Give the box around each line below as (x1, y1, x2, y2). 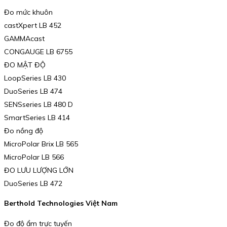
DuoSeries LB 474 (4, 86, 62, 96)
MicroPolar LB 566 (4, 152, 64, 162)
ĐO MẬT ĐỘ (4, 60, 46, 69)
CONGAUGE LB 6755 (4, 47, 72, 56)
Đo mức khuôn (4, 7, 53, 17)
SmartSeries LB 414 (4, 112, 70, 122)
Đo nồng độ (4, 126, 43, 135)
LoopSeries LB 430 (4, 73, 66, 83)
